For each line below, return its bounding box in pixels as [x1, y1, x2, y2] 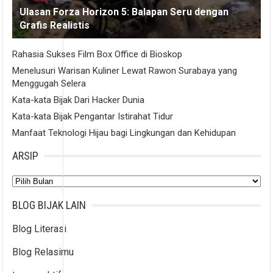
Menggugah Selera [12, 77, 87, 89]
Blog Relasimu [12, 246, 74, 258]
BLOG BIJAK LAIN [12, 198, 87, 211]
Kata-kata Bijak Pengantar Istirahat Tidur [12, 110, 174, 122]
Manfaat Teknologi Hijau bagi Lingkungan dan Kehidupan [12, 127, 236, 138]
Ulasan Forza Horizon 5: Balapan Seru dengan [19, 5, 229, 18]
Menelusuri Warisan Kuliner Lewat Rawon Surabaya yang [12, 65, 238, 76]
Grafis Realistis [19, 19, 90, 31]
